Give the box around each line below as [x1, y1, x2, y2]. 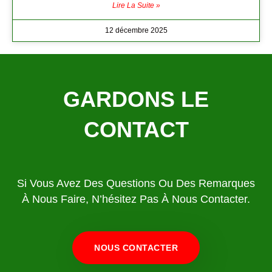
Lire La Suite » [112, 1, 160, 10]
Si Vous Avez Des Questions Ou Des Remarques [17, 177, 255, 190]
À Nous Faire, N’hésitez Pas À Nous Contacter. [22, 193, 250, 206]
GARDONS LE [63, 87, 209, 112]
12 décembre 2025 [104, 26, 168, 35]
